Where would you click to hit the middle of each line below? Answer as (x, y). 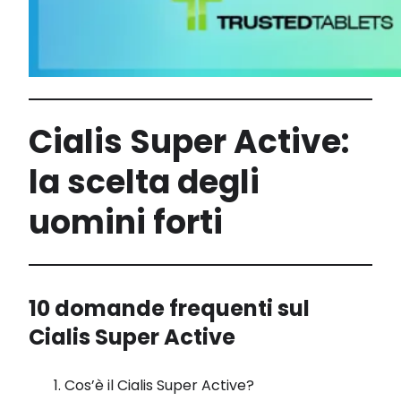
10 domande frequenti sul (169, 309)
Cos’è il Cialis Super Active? (159, 386)
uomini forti (126, 223)
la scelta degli (144, 183)
